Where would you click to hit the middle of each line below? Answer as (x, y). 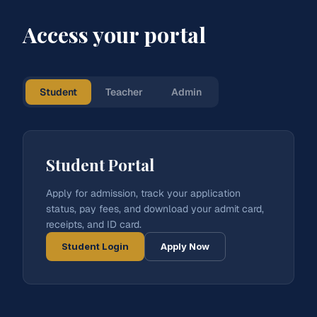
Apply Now (185, 246)
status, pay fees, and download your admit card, (155, 209)
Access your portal (114, 34)
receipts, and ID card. (94, 224)
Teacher (124, 92)
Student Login (95, 246)
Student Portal (100, 165)
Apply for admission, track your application (143, 193)
